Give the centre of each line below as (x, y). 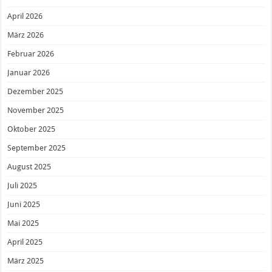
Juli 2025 (22, 185)
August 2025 (29, 166)
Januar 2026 (29, 72)
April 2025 (25, 242)
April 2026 (25, 16)
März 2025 (26, 260)
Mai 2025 (23, 223)
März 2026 (26, 35)
